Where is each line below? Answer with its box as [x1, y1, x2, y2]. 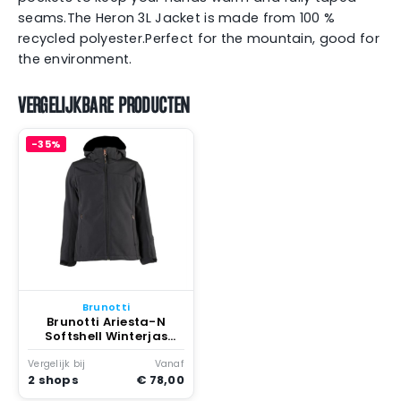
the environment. [18, 49, 132, 68]
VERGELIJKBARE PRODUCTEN [18, 89, 191, 119]
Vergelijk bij [28, 357, 86, 371]
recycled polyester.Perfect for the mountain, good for [18, 29, 380, 47]
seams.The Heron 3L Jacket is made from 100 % [18, 8, 336, 27]
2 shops [28, 371, 79, 389]
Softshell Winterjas [44, 327, 168, 345]
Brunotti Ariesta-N [46, 312, 166, 330]
